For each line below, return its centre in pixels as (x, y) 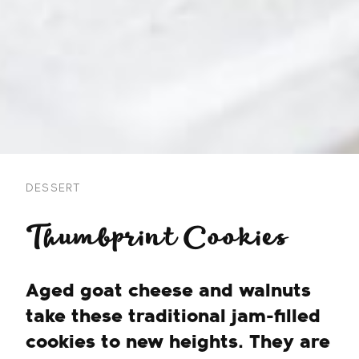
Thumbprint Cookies (157, 238)
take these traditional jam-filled (173, 317)
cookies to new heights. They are (178, 343)
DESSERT (54, 188)
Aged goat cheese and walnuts (168, 291)
